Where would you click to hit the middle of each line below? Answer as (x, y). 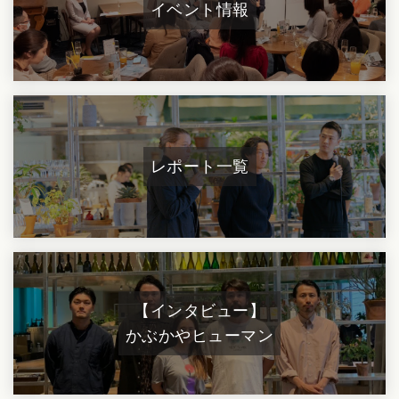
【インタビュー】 (199, 310)
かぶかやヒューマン (199, 335)
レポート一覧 (199, 166)
